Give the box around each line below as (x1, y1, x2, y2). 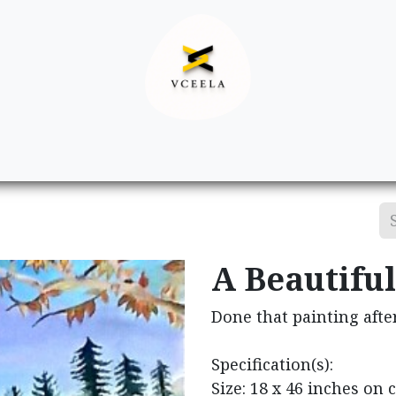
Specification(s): (211, 354, 333, 375)
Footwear (240, 142, 314, 164)
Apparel (118, 142, 180, 164)
